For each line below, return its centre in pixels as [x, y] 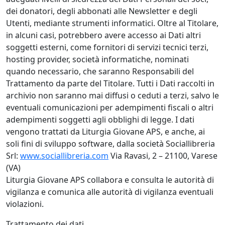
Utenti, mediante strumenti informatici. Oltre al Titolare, [112, 23]
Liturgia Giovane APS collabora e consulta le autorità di [110, 180]
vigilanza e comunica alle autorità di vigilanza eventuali [110, 192]
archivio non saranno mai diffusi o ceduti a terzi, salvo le [113, 96]
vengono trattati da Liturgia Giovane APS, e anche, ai [105, 132]
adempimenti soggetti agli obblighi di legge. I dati [100, 120]
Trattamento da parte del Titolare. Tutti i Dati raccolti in [110, 84]
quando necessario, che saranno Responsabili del [100, 72]
